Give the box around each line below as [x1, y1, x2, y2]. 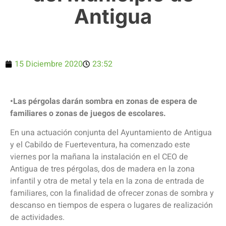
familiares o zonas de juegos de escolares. [10, 107, 168, 120]
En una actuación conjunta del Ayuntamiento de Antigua [10, 127, 212, 139]
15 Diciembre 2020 [15, 58, 83, 70]
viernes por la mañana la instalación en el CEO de [10, 151, 188, 163]
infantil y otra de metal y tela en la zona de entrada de [10, 175, 204, 188]
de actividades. [10, 211, 65, 224]
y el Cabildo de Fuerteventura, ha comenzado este [10, 139, 190, 151]
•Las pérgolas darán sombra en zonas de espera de [10, 95, 197, 107]
